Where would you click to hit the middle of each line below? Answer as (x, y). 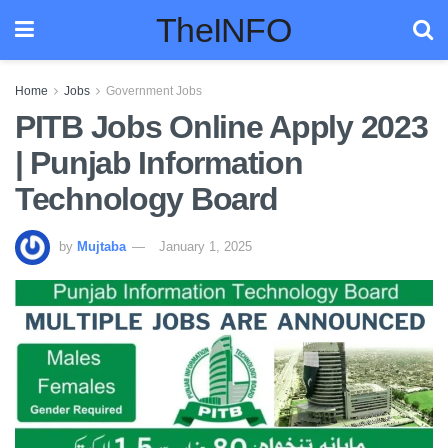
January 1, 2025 (205, 246)
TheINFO (223, 30)
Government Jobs (154, 91)
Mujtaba (101, 246)
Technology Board (146, 199)
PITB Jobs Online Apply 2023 (221, 127)
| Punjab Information (159, 163)
